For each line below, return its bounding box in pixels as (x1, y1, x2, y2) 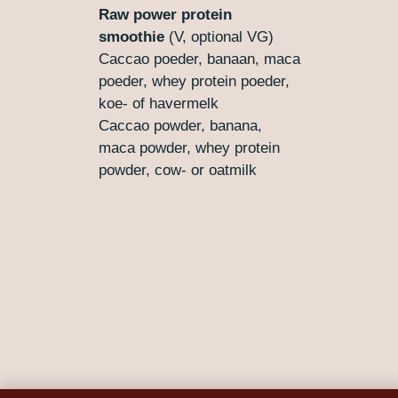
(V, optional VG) (163, 28, 274, 46)
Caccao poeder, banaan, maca (98, 51, 300, 68)
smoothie (98, 28, 164, 46)
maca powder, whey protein (98, 139, 280, 157)
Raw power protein (98, 6, 232, 24)
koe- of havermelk (98, 95, 219, 113)
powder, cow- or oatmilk (98, 162, 257, 179)
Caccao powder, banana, (98, 117, 262, 135)
